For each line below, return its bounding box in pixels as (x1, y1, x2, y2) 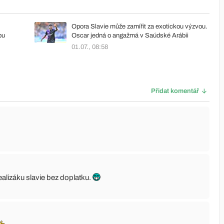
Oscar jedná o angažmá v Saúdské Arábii (71, 31, 188, 39)
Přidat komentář (151, 87, 199, 95)
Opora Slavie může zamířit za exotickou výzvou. (71, 22, 207, 30)
